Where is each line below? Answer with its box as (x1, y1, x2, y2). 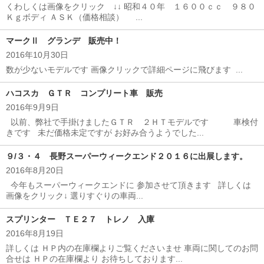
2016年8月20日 (6, 166, 64, 175)
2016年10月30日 (6, 50, 68, 60)
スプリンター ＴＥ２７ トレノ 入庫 (6, 214, 154, 224)
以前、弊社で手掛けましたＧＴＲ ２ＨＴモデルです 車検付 (6, 117, 258, 127)
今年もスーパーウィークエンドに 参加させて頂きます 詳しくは (6, 180, 251, 190)
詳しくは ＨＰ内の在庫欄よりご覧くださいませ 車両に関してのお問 (6, 243, 258, 253)
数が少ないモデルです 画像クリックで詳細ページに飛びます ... (6, 65, 243, 74)
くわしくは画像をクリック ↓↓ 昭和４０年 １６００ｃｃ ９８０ (6, 2, 256, 11)
